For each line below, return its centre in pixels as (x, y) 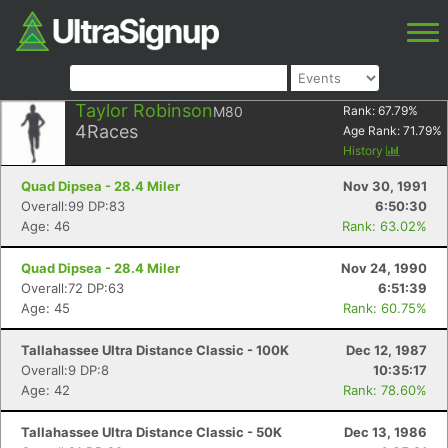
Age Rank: (373, 130)
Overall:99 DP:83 (73, 206)
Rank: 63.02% (384, 226)
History (364, 150)
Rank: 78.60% (385, 390)
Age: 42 (45, 390)
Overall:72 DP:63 (72, 288)
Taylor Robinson (144, 110)
